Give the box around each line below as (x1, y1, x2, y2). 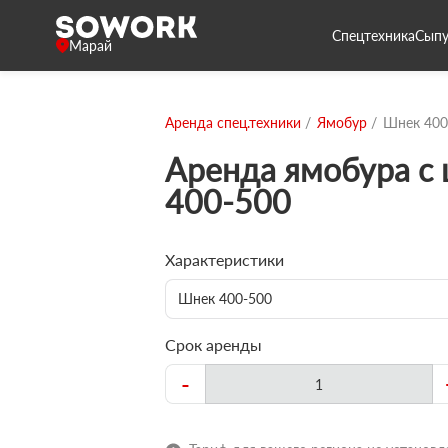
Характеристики (165, 250, 284, 269)
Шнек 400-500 (178, 290, 272, 307)
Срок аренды (165, 335, 262, 354)
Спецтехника (332, 26, 415, 44)
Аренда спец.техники (165, 114, 301, 131)
